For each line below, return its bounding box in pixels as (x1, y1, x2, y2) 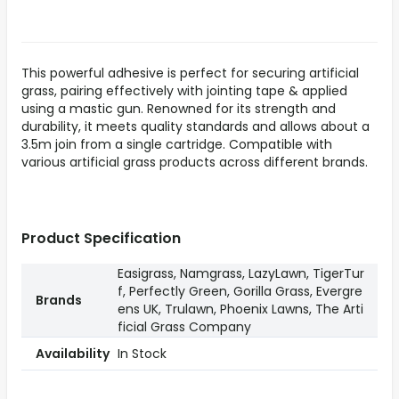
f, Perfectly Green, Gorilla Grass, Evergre (118, 282, 362, 301)
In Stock (118, 345, 167, 363)
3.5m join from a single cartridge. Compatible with (21, 135, 332, 154)
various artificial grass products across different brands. (21, 153, 368, 172)
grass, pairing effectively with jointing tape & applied (21, 82, 347, 101)
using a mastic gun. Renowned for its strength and (21, 100, 336, 118)
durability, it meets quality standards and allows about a (21, 118, 370, 136)
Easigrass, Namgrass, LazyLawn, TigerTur (118, 265, 364, 283)
